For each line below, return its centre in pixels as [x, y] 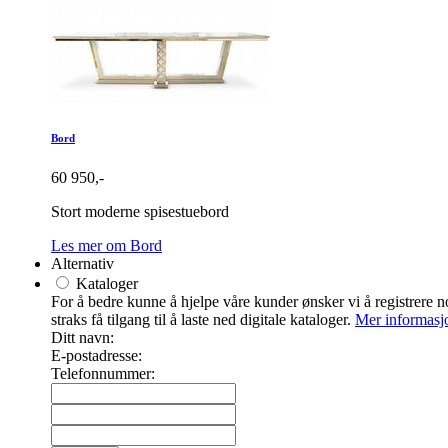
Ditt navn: [82, 337]
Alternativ [82, 263]
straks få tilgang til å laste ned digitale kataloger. [203, 319]
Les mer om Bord [106, 245]
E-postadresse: [96, 355]
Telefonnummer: [103, 373]
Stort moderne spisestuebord [140, 211]
